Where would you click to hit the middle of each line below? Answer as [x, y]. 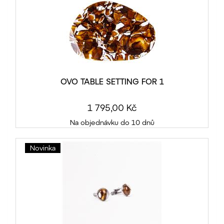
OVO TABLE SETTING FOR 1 [112, 81]
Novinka [43, 148]
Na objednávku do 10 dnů [112, 122]
